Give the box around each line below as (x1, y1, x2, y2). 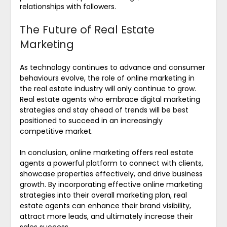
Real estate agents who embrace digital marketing (19, 94, 200, 104)
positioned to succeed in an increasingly (19, 115, 163, 126)
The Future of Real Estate (19, 22, 155, 37)
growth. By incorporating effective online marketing (19, 179, 203, 190)
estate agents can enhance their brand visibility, (19, 200, 191, 211)
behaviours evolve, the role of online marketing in (19, 72, 195, 83)
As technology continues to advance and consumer (19, 62, 205, 72)
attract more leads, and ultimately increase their (19, 211, 193, 221)
